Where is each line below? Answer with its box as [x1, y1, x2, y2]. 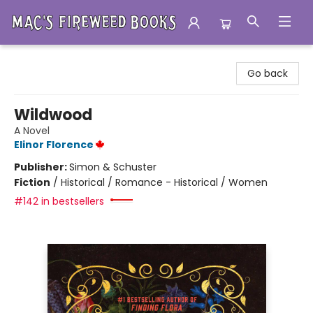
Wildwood [14, 104, 92, 126]
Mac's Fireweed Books [10, 51, 115, 65]
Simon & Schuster [69, 160, 156, 174]
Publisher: [14, 160, 69, 174]
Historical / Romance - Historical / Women [61, 175, 268, 189]
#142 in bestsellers [14, 194, 104, 208]
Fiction [14, 175, 50, 189]
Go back [247, 66, 288, 80]
